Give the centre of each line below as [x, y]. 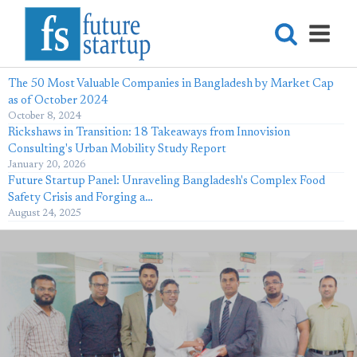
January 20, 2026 [47, 165]
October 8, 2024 [44, 116]
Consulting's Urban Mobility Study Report [117, 149]
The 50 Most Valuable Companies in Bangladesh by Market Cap [171, 84]
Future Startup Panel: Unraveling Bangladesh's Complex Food [167, 181]
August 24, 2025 [45, 213]
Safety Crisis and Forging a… [80, 198]
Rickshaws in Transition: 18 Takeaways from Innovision [149, 133]
